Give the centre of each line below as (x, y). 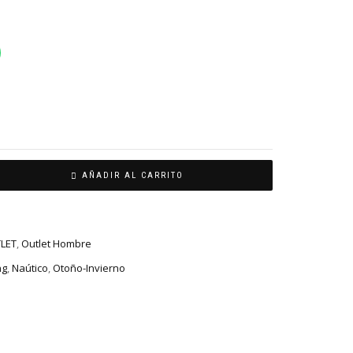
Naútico (30, 268)
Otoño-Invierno (89, 268)
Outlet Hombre (56, 244)
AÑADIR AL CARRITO (132, 176)
